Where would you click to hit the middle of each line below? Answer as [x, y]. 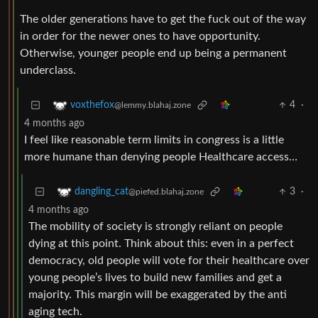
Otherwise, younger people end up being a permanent [153, 54]
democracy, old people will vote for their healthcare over [169, 261]
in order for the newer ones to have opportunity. [140, 37]
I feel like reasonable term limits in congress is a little [154, 140]
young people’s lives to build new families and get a [155, 278]
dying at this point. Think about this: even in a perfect [161, 244]
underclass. [48, 71]
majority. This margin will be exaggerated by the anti [158, 295]
